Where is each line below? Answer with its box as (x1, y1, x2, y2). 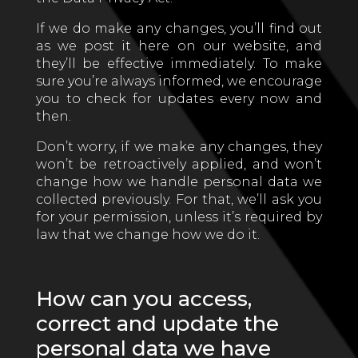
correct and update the (35, 311, 279, 336)
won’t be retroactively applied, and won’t (35, 157, 323, 172)
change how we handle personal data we (35, 174, 323, 189)
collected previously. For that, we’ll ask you (35, 192, 323, 207)
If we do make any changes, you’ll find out (35, 21, 323, 36)
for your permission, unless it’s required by (35, 209, 323, 225)
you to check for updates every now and (35, 91, 323, 106)
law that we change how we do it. (35, 227, 260, 242)
